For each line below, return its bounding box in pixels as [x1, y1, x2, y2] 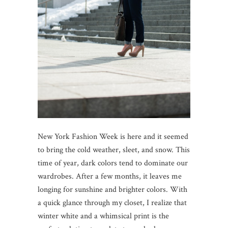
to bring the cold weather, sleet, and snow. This [38, 145, 190, 155]
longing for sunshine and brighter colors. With [38, 184, 187, 195]
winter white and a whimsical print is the [38, 211, 169, 221]
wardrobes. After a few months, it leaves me [38, 171, 182, 182]
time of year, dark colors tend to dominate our [38, 158, 188, 168]
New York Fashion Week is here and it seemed [38, 131, 188, 142]
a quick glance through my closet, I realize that [38, 197, 187, 208]
